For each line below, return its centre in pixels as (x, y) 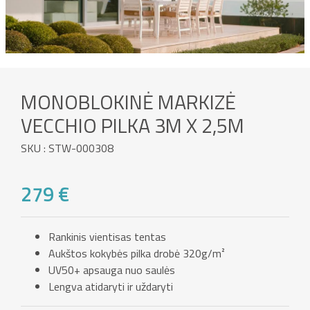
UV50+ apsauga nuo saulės (112, 270)
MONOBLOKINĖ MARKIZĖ (128, 102)
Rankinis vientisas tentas (107, 237)
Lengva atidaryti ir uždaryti (111, 287)
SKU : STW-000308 (67, 148)
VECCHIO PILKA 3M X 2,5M (133, 126)
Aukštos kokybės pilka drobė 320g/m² (137, 254)
